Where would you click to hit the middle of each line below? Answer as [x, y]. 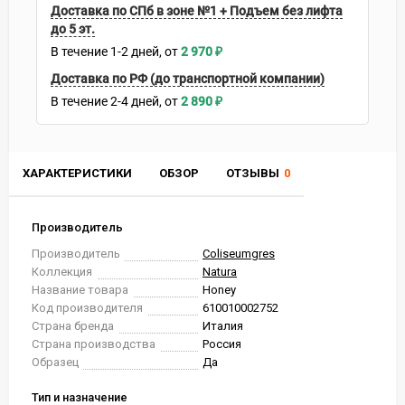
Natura [220, 272]
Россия [222, 344]
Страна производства [94, 344]
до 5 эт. [73, 29]
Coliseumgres [239, 254]
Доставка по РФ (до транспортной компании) [188, 79]
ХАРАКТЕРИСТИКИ [77, 173]
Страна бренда [73, 326]
